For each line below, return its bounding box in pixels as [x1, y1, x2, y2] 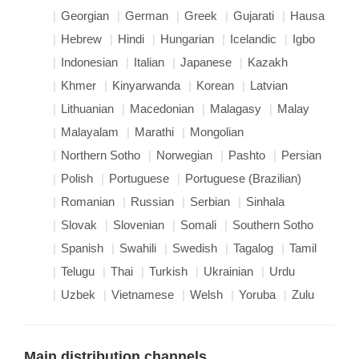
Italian [134, 54, 164, 69]
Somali [180, 217, 216, 232]
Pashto [228, 147, 265, 162]
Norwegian [156, 147, 212, 162]
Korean [196, 78, 234, 92]
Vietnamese [111, 287, 174, 301]
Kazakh [248, 54, 288, 69]
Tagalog [233, 240, 273, 255]
